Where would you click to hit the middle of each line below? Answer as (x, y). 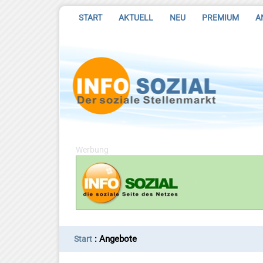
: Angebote (114, 239)
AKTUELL (136, 18)
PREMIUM (220, 18)
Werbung (92, 150)
